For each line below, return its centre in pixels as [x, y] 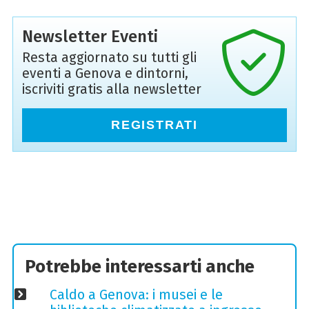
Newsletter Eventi [90, 37]
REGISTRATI [154, 125]
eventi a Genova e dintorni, [105, 74]
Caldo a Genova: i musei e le [136, 295]
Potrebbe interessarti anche [140, 266]
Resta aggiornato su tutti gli [109, 58]
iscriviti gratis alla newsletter [111, 90]
